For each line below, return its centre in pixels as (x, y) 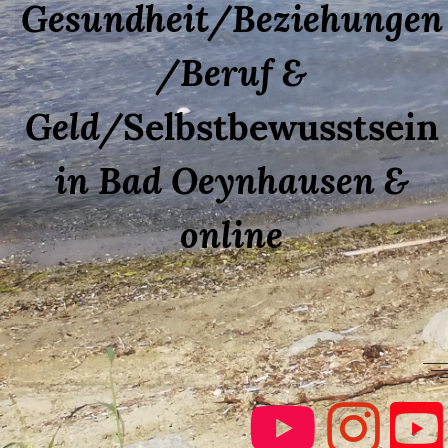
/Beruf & (231, 72)
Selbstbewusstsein (280, 127)
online (231, 234)
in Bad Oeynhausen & (231, 180)
